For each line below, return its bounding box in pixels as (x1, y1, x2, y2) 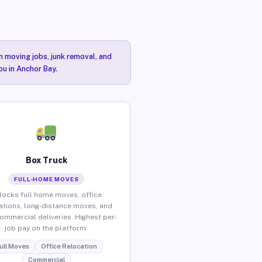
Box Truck (25, 155, 67, 165)
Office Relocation (40, 242, 97, 250)
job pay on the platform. (5, 223, 88, 232)
